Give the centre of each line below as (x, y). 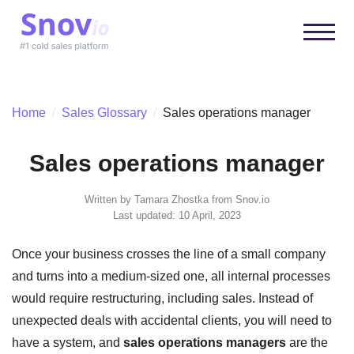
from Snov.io (239, 199)
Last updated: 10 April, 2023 (177, 215)
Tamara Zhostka (171, 199)
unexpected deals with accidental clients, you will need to (172, 320)
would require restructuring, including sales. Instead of (162, 298)
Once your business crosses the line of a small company (169, 254)
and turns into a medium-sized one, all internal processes (171, 276)
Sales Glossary (104, 112)
